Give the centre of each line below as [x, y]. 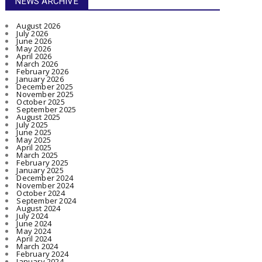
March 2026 [37, 64]
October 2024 [41, 193]
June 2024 [34, 224]
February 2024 [42, 254]
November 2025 [45, 94]
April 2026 [34, 56]
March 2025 [37, 155]
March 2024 [37, 247]
